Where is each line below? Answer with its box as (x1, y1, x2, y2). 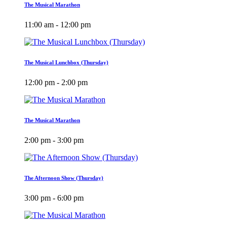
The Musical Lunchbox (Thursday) (24, 59, 108, 65)
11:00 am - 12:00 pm (24, 20, 91, 29)
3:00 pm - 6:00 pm (24, 193, 84, 202)
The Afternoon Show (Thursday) (24, 174, 103, 181)
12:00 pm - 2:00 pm (24, 78, 88, 87)
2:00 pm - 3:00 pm (24, 135, 84, 144)
